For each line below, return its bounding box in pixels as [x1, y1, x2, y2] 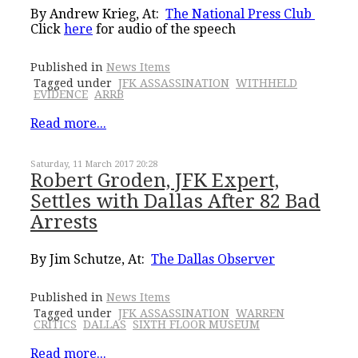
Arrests [30, 210, 97, 233]
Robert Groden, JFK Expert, [30, 169, 279, 192]
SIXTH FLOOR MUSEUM [133, 317, 260, 331]
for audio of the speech [93, 21, 236, 37]
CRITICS [34, 317, 77, 331]
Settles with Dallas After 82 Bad [30, 189, 320, 213]
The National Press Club [165, 6, 315, 22]
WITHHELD [236, 76, 297, 89]
